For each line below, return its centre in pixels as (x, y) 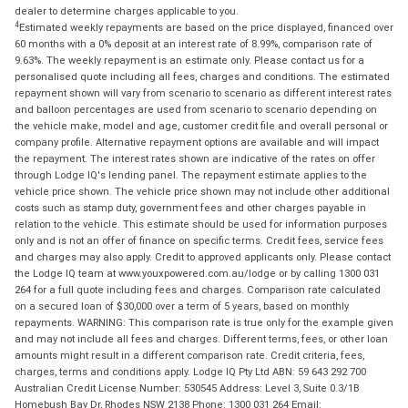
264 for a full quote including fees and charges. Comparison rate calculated (198, 289)
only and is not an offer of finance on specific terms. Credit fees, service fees (199, 240)
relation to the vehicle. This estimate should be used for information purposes (201, 224)
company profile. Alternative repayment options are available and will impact (197, 142)
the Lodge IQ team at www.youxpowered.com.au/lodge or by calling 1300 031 (197, 273)
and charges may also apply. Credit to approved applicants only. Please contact (203, 256)
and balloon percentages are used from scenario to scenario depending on (196, 109)
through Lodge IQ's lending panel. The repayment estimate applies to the (191, 174)
